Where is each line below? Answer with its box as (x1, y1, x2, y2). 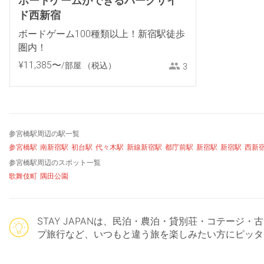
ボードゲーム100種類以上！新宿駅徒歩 (18, 28, 185, 40)
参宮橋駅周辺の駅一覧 (9, 129, 80, 138)
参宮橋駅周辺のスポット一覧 (9, 158, 101, 167)
